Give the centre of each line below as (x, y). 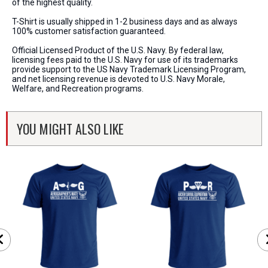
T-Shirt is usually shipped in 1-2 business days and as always (125, 22)
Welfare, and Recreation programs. (78, 89)
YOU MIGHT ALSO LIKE (70, 129)
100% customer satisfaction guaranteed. (89, 31)
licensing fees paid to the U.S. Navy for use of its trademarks (125, 60)
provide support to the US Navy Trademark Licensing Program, (129, 69)
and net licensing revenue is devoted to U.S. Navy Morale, (118, 79)
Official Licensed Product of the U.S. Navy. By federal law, (118, 50)
